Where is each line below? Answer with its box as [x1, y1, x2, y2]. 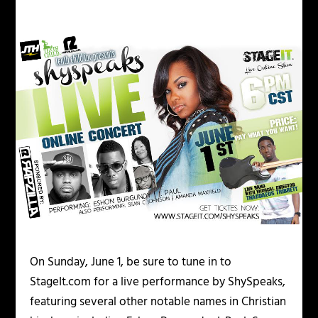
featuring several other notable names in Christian [30, 292, 287, 312]
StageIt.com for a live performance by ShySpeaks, [30, 272, 286, 292]
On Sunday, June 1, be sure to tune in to [30, 252, 232, 272]
